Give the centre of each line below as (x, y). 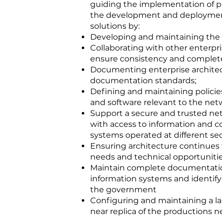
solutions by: (115, 26)
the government (123, 190)
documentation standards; (143, 81)
